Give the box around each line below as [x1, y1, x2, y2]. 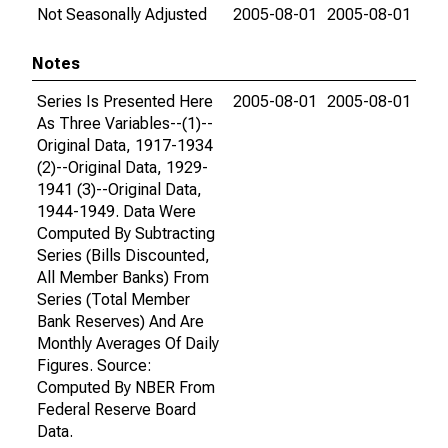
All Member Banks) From [37, 268, 209, 287]
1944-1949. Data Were [37, 202, 196, 221]
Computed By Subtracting [37, 224, 215, 243]
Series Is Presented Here [37, 92, 213, 111]
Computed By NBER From [37, 378, 215, 397]
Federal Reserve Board [37, 400, 196, 419]
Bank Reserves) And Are [37, 312, 204, 331]
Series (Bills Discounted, [37, 246, 210, 265]
